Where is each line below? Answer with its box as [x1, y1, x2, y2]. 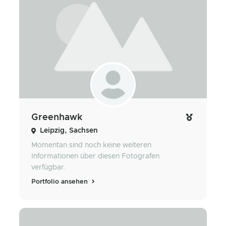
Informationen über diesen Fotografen [31, 153, 159, 160]
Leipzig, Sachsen [40, 127, 98, 135]
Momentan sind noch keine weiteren [31, 142, 151, 149]
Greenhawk [31, 113, 82, 123]
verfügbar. [31, 164, 67, 172]
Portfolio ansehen [31, 179, 90, 186]
